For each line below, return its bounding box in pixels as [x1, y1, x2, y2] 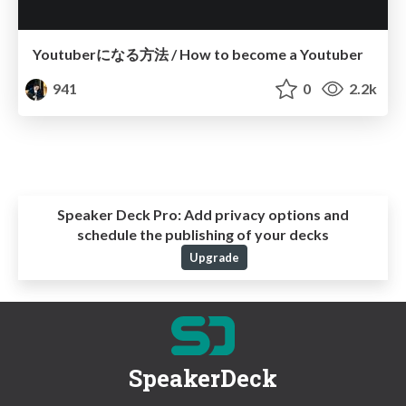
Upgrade [188, 250, 239, 266]
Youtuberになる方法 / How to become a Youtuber [33, 44, 363, 63]
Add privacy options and [181, 206, 349, 224]
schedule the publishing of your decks [77, 226, 329, 244]
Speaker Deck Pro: [57, 206, 181, 224]
